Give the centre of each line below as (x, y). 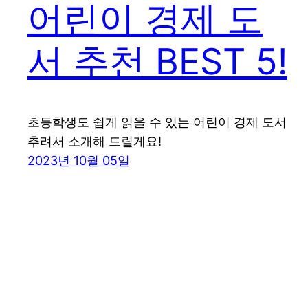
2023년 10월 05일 (79, 161)
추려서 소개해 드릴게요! (95, 142)
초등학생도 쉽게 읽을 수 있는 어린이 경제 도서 (157, 122)
